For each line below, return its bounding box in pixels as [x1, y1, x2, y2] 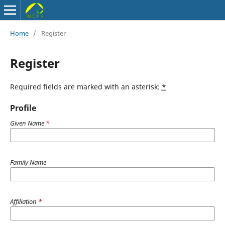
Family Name [10, 157, 46, 167]
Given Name [10, 118, 46, 128]
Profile [10, 102, 36, 114]
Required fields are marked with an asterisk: [10, 81, 162, 91]
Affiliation [10, 196, 38, 206]
